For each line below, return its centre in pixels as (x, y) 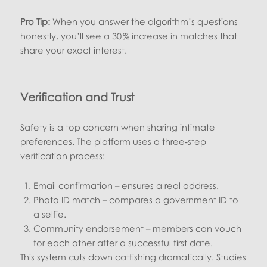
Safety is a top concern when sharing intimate (118, 127)
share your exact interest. (74, 50)
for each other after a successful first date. (123, 242)
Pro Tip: (35, 21)
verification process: (63, 155)
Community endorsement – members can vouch (138, 228)
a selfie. (50, 214)
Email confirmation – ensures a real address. (126, 185)
